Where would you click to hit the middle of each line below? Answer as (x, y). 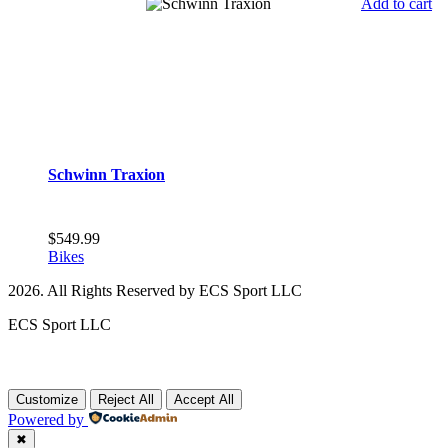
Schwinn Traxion (106, 174)
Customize (47, 400)
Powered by (46, 420)
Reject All (126, 400)
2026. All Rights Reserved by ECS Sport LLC (155, 291)
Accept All (204, 400)
